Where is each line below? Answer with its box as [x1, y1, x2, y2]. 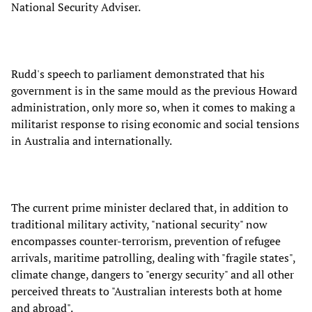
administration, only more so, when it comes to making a [11, 99, 295, 115]
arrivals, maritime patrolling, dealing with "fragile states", [11, 249, 295, 265]
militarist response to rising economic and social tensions [11, 116, 299, 132]
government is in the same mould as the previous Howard [11, 82, 297, 98]
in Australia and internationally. [11, 132, 172, 148]
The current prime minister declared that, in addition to [11, 199, 288, 215]
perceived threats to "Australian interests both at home [11, 283, 282, 299]
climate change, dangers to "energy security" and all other [11, 266, 294, 282]
